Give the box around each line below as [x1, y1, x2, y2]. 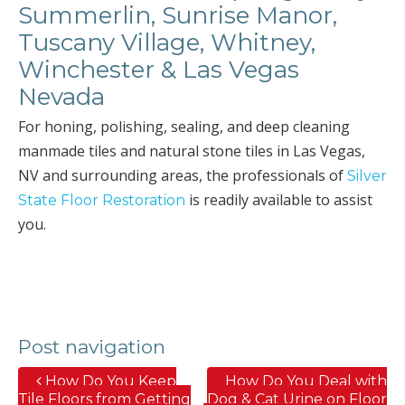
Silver [347, 167, 387, 184]
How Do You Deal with [225, 372, 387, 390]
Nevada [18, 82, 105, 111]
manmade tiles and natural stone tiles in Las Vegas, [18, 141, 365, 161]
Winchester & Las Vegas [18, 55, 299, 84]
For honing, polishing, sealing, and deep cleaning [18, 117, 350, 137]
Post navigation [18, 335, 165, 358]
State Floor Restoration [18, 192, 185, 209]
